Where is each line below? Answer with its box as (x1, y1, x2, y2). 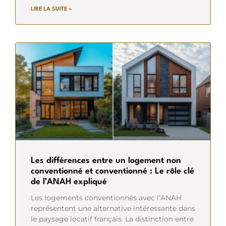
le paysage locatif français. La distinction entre (31, 214, 194, 223)
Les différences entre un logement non (31, 156, 181, 165)
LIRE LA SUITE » (31, 6, 72, 12)
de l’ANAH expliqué (31, 177, 107, 186)
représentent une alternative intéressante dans (31, 203, 195, 213)
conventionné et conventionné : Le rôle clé (31, 166, 194, 176)
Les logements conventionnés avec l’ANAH (31, 193, 182, 202)
